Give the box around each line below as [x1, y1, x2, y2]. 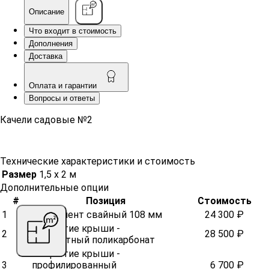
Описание [29, 7, 64, 16]
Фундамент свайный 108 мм [32, 209, 162, 221]
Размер [2, 169, 37, 181]
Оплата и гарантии [29, 81, 99, 91]
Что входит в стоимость [29, 26, 116, 36]
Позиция [85, 195, 125, 207]
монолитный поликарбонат [32, 234, 155, 246]
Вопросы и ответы [29, 94, 95, 103]
